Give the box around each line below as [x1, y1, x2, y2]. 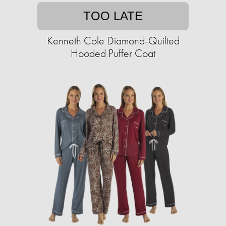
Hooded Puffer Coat [71, 46, 155, 61]
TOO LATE [83, 9, 143, 23]
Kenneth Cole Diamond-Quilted [46, 33, 180, 48]
